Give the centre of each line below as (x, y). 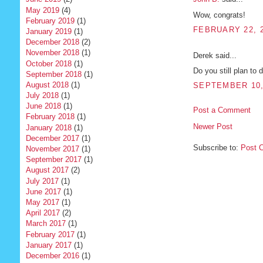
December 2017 (52, 138)
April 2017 (43, 213)
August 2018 (47, 85)
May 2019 (42, 10)
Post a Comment (222, 110)
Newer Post (213, 126)
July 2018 (42, 96)
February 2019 (50, 21)
